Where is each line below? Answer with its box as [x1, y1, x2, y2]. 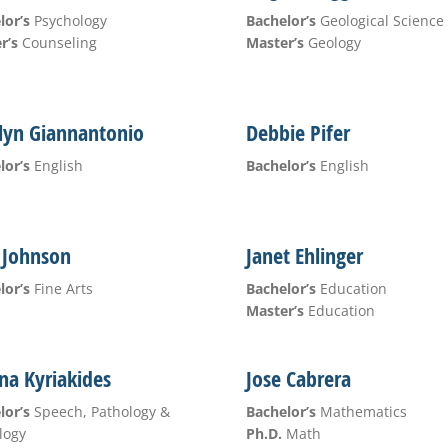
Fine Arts [29, 279, 93, 298]
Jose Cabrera [245, 364, 351, 394]
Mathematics [315, 402, 407, 421]
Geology [303, 33, 361, 52]
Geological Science [315, 11, 444, 30]
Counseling [17, 33, 97, 52]
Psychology [29, 11, 107, 30]
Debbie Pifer [245, 118, 350, 148]
